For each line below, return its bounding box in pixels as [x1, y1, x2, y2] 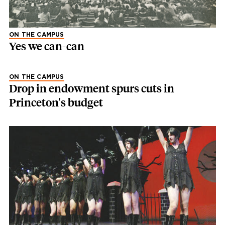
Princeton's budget [9, 96, 103, 110]
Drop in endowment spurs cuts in [9, 82, 174, 96]
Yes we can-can [9, 40, 84, 54]
